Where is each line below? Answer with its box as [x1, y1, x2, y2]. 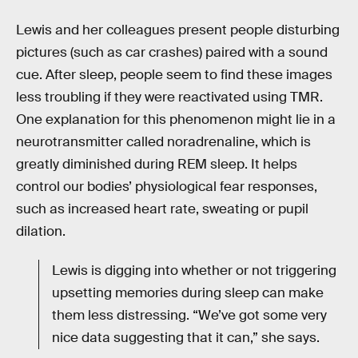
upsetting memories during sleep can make [52, 284, 324, 302]
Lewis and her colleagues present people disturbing [16, 21, 340, 38]
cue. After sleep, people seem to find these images [16, 66, 332, 83]
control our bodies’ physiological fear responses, [16, 177, 317, 195]
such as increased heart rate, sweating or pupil [16, 200, 308, 217]
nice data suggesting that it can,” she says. [52, 329, 320, 347]
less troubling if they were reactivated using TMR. [16, 88, 323, 105]
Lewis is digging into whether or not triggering [52, 262, 336, 280]
